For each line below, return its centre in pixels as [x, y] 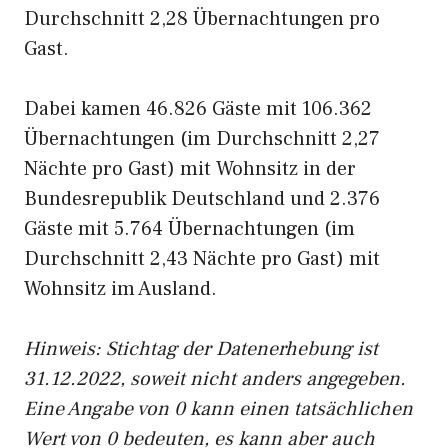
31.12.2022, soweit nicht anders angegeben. [215, 379]
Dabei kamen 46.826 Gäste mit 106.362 [198, 109]
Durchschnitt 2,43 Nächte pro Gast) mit [202, 259]
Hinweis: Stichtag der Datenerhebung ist [201, 349]
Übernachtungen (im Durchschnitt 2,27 [202, 139]
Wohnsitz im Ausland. [120, 289]
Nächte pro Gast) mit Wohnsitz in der [190, 169]
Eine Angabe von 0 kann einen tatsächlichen [218, 409]
